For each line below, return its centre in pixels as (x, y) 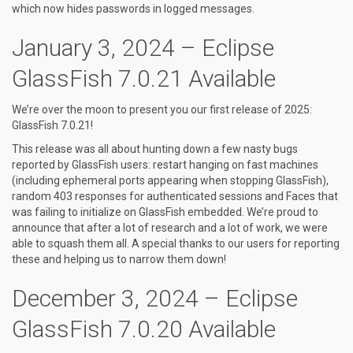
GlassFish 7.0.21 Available (144, 78)
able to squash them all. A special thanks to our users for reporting (176, 243)
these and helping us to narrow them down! (119, 259)
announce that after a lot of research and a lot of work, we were (170, 228)
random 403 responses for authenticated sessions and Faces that (175, 196)
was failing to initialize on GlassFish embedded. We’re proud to (165, 212)
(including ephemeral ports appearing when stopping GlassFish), (170, 180)
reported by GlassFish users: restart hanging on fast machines (165, 165)
